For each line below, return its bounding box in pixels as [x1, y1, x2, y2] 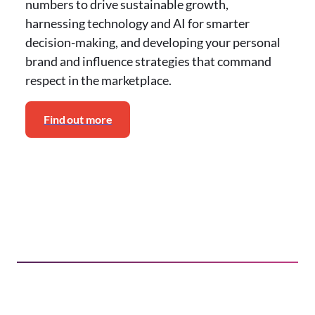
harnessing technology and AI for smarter [25, 15, 250, 31]
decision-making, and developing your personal [25, 34, 281, 50]
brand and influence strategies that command [25, 53, 271, 69]
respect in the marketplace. [25, 72, 172, 88]
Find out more [44, 112, 112, 126]
